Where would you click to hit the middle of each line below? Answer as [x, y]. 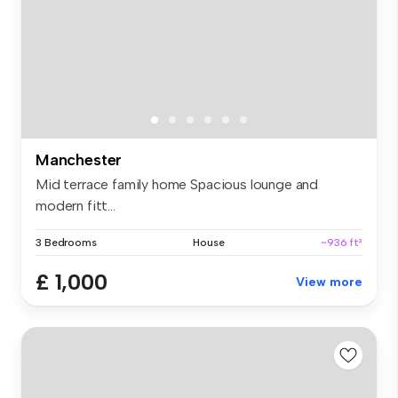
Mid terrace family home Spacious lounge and [177, 184]
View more [329, 282]
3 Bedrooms [66, 242]
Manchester [79, 159]
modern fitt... [76, 205]
